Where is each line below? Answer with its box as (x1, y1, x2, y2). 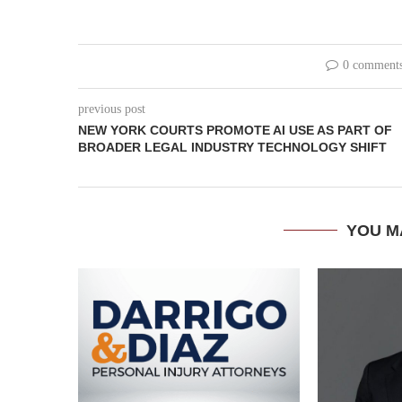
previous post (78, 101, 145, 116)
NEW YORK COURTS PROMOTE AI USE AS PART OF (78, 122, 392, 137)
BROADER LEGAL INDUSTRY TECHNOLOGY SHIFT (78, 139, 387, 154)
